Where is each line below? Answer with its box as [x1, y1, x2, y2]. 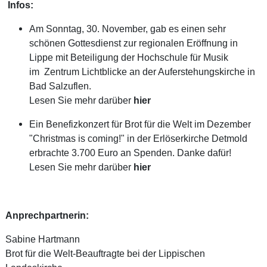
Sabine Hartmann [5, 233, 80, 244]
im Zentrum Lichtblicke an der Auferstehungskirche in [29, 66, 255, 77]
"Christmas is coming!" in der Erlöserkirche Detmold [29, 133, 247, 144]
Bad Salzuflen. [29, 80, 91, 92]
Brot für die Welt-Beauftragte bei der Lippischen [5, 247, 205, 259]
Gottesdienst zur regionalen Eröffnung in [67, 38, 238, 49]
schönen [29, 38, 66, 49]
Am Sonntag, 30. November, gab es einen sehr [29, 23, 226, 35]
